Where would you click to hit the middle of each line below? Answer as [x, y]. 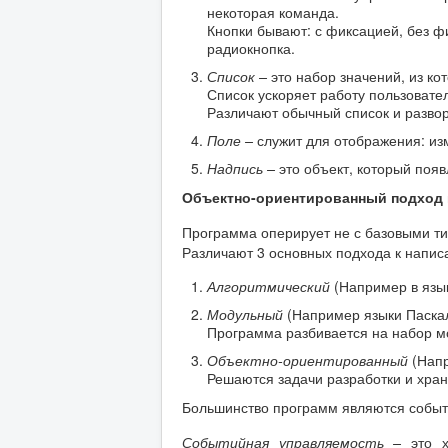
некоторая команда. [273, 12]
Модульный [247, 314]
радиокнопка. [251, 48]
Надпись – [243, 168]
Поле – [232, 140]
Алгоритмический [270, 286]
